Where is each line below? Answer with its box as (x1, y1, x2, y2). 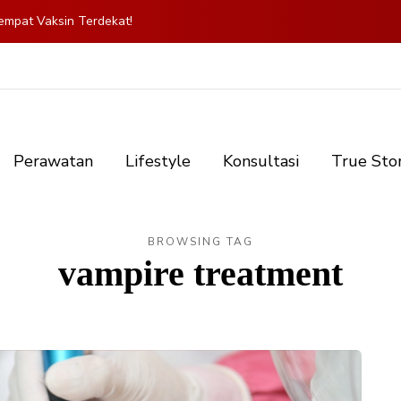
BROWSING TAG (148, 235, 253, 250)
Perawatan (13, 150, 93, 173)
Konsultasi (223, 150, 299, 173)
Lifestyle (125, 150, 191, 173)
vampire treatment (58, 253, 343, 294)
